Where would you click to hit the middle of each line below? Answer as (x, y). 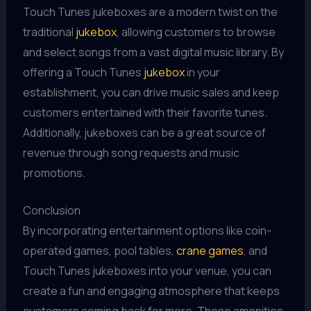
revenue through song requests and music (131, 152)
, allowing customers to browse (196, 32)
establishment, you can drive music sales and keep (151, 92)
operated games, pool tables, (99, 251)
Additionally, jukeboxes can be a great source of (144, 132)
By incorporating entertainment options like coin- (147, 231)
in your (202, 72)
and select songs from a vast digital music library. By (153, 52)
